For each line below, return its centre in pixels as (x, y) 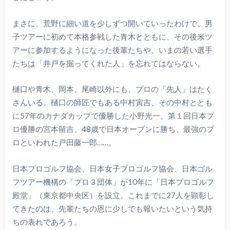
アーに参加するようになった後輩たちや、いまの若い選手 (112, 50)
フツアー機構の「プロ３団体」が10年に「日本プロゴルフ (113, 181)
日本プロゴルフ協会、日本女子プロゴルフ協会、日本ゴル (112, 168)
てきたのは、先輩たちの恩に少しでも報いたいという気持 (112, 208)
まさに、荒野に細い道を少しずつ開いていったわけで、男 (112, 23)
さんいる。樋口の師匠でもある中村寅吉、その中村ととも (112, 102)
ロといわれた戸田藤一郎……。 (64, 142)
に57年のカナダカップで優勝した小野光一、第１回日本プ (113, 116)
